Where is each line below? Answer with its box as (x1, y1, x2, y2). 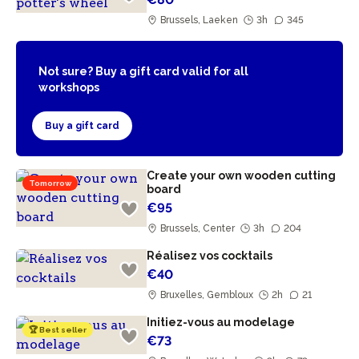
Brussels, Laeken (158, 14, 241, 26)
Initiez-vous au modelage (147, 316, 298, 329)
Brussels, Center (158, 223, 238, 234)
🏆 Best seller (29, 325, 87, 334)
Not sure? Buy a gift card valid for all (38, 65, 248, 78)
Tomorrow (29, 179, 71, 188)
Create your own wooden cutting (147, 169, 337, 182)
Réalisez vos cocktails (147, 249, 276, 262)
